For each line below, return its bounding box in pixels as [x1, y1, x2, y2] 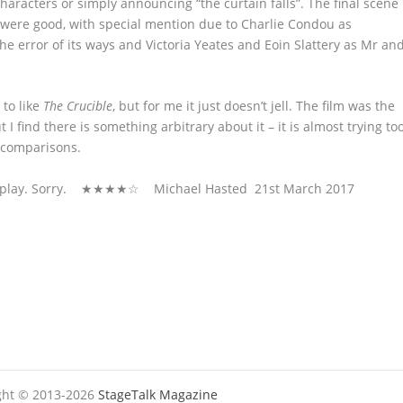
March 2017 [280, 179, 355, 197]
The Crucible [43, 97, 113, 115]
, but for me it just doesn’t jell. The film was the [112, 97, 396, 115]
